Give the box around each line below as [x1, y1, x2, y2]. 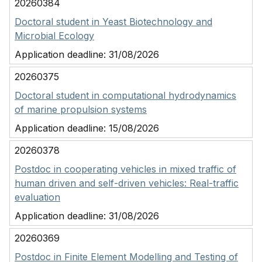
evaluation [15, 191, 60, 203]
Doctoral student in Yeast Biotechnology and [15, 16, 212, 27]
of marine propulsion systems [15, 104, 147, 115]
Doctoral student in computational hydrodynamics [15, 89, 236, 101]
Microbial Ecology [15, 30, 94, 42]
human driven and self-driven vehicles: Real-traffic [15, 177, 239, 189]
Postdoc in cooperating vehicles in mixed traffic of [15, 163, 236, 175]
